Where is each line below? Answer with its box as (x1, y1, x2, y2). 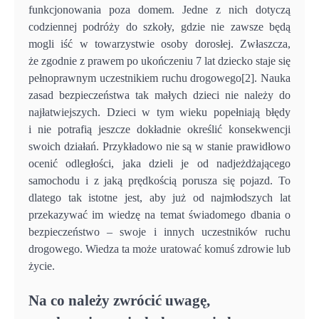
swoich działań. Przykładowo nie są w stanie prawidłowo (28, 140, 291, 152)
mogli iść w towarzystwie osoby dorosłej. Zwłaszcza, (28, 37, 291, 50)
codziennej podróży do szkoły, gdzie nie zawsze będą (28, 20, 291, 33)
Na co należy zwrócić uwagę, (28, 292, 210, 309)
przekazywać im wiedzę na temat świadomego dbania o (28, 208, 291, 221)
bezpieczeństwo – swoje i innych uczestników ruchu (28, 225, 291, 238)
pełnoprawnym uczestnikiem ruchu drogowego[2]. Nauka (28, 71, 291, 84)
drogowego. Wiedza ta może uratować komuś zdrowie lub (28, 242, 291, 255)
